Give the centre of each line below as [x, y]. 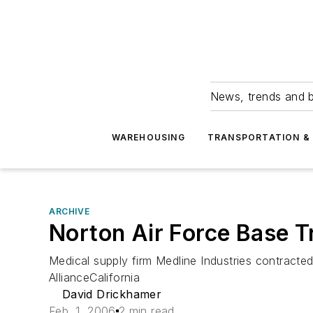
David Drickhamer [112, 294]
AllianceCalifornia [95, 277]
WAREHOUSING [148, 137]
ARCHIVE [70, 211]
